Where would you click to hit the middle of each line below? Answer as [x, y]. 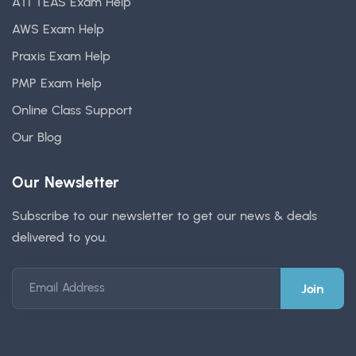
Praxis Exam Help [61, 56]
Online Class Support [72, 110]
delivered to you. [60, 238]
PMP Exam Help [57, 83]
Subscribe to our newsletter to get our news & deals [164, 216]
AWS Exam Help [58, 29]
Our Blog [37, 137]
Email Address [67, 288]
